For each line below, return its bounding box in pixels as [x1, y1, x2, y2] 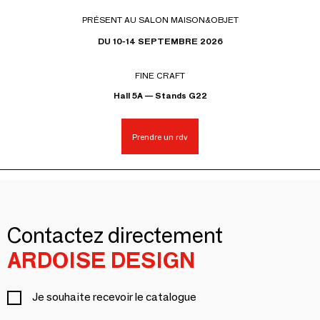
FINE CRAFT [135, 70, 185, 81]
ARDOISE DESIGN [7, 247, 195, 274]
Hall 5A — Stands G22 [113, 90, 207, 101]
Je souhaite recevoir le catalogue [32, 290, 196, 304]
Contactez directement [7, 222, 223, 249]
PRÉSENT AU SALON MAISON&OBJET [81, 14, 239, 26]
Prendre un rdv [132, 131, 188, 142]
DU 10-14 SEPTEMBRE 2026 [97, 36, 223, 47]
